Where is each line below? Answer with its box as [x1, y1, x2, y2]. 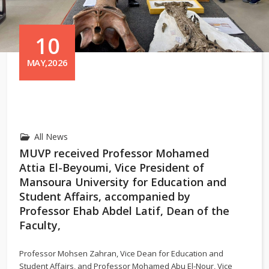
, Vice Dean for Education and [116, 248, 223, 259]
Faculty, [19, 218, 61, 233]
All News [34, 131, 68, 143]
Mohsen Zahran [58, 248, 116, 259]
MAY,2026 [26, 56, 68, 69]
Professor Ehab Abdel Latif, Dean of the [19, 204, 229, 219]
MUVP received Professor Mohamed [19, 146, 209, 161]
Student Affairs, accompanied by [19, 189, 190, 204]
